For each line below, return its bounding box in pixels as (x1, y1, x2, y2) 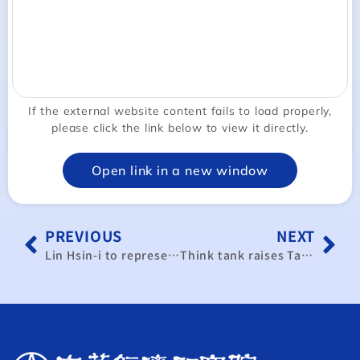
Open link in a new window (92, 162, 268, 178)
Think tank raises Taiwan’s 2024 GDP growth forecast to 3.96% (301, 247, 313, 263)
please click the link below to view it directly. (51, 121, 309, 135)
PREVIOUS (44, 225, 123, 246)
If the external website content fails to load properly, (28, 104, 332, 118)
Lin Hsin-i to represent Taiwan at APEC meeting (167, 247, 179, 263)
